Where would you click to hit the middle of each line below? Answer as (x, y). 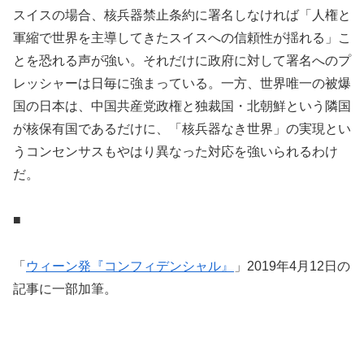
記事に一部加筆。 (65, 289)
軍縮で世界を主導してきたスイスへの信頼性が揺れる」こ (182, 37)
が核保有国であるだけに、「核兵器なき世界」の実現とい (182, 128)
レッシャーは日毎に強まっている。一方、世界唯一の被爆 (182, 83)
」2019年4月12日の (292, 266)
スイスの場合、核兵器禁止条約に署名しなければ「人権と (182, 15)
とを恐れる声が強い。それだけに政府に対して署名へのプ (182, 60)
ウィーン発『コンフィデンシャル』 (130, 266)
